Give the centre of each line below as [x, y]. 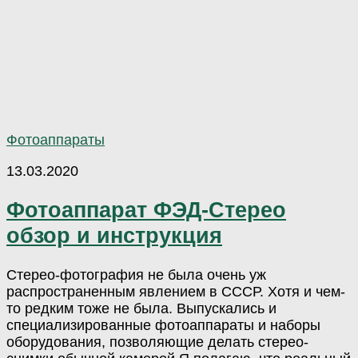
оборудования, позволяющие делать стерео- [157, 342]
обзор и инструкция [114, 236]
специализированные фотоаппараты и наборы [163, 325]
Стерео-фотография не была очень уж [136, 274]
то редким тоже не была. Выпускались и [141, 308]
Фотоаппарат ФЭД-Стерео [146, 210]
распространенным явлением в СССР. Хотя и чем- [176, 291]
